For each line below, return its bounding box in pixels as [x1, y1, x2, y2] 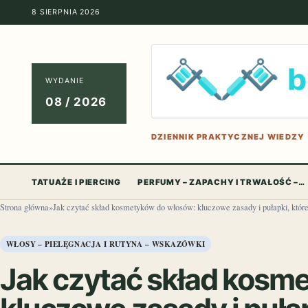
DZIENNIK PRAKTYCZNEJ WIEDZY [151, 131, 305, 142]
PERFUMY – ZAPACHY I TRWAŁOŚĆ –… [137, 177, 305, 187]
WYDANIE [45, 76, 85, 86]
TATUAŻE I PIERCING [32, 177, 121, 187]
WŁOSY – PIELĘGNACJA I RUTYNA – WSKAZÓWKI [6, 238, 206, 250]
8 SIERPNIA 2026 [32, 8, 100, 16]
